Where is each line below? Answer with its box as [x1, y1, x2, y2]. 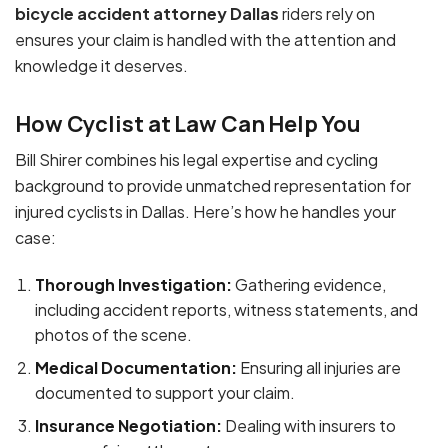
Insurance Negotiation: [35, 415, 222, 437]
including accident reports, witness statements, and [35, 299, 418, 321]
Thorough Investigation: [35, 274, 232, 296]
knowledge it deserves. [15, 54, 188, 76]
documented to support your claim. [35, 382, 295, 404]
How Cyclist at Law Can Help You [15, 108, 361, 139]
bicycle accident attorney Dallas [15, 2, 279, 24]
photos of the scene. [35, 324, 192, 346]
